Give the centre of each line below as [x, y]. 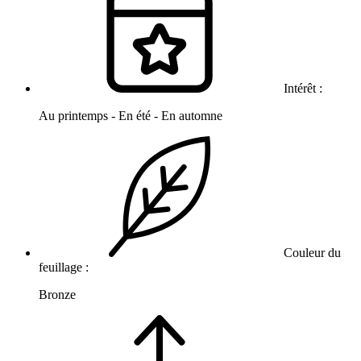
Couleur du [311, 253]
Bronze [57, 295]
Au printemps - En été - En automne [131, 116]
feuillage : [65, 268]
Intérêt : [303, 89]
